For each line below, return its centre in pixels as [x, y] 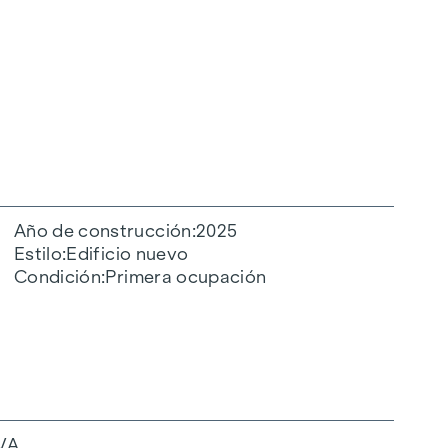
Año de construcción [103, 230]
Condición [58, 276]
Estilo [38, 253]
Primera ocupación [186, 276]
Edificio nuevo [127, 253]
